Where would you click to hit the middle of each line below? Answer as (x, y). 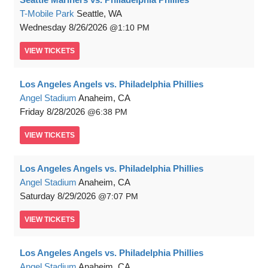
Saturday (37, 196)
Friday (32, 112)
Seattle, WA (99, 14)
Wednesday (43, 28)
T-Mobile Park (47, 14)
